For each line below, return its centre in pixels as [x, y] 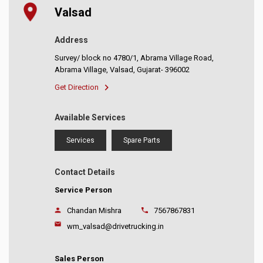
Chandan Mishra [94, 211]
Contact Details [85, 172]
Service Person [84, 190]
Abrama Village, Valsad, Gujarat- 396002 [122, 70]
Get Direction [77, 87]
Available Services [90, 118]
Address [72, 40]
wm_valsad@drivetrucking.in [115, 227]
